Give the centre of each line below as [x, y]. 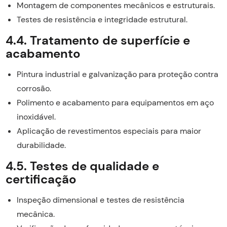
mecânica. [35, 214]
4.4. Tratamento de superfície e [98, 40]
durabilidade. [41, 145]
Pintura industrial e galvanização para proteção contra [117, 74]
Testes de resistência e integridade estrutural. [102, 19]
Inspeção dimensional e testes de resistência [100, 200]
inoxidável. [36, 117]
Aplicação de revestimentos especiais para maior [109, 131]
